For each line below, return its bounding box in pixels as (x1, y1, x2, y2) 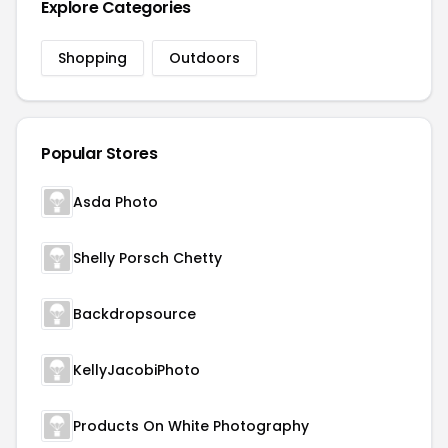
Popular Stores (41, 142, 158, 165)
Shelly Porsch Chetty (73, 248, 222, 268)
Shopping (58, 48, 127, 68)
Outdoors (169, 48, 240, 68)
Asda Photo (73, 192, 158, 212)
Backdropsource (73, 304, 196, 324)
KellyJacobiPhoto (73, 360, 200, 380)
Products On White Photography (73, 416, 309, 436)
